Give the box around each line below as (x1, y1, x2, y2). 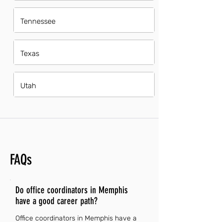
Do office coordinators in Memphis (15, 184, 128, 196)
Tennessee (20, 17, 55, 26)
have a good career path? (15, 195, 98, 207)
